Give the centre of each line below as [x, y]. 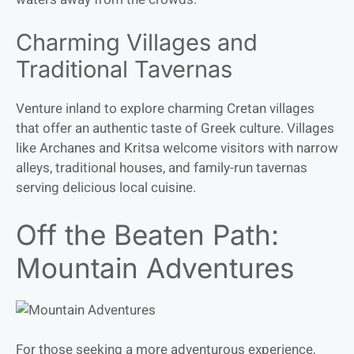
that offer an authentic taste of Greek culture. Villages [175, 129]
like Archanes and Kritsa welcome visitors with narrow [177, 149]
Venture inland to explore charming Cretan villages [165, 109]
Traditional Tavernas [124, 70]
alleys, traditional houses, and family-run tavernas [162, 168]
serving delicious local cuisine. [106, 188]
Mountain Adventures [155, 267]
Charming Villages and [137, 43]
